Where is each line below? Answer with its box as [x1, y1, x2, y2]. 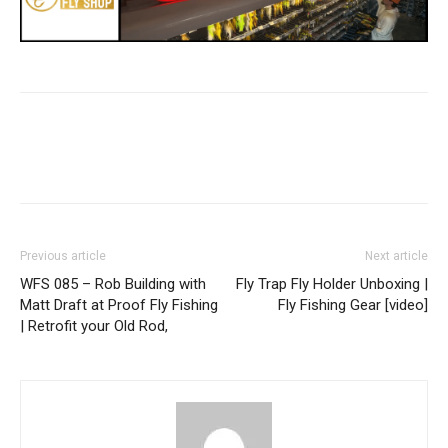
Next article [365, 248, 428, 263]
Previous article [20, 248, 106, 263]
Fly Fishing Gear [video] [278, 295, 428, 314]
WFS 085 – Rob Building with [20, 274, 206, 293]
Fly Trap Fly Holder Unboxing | [236, 274, 428, 293]
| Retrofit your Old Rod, [20, 316, 168, 335]
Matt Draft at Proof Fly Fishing [20, 295, 218, 314]
